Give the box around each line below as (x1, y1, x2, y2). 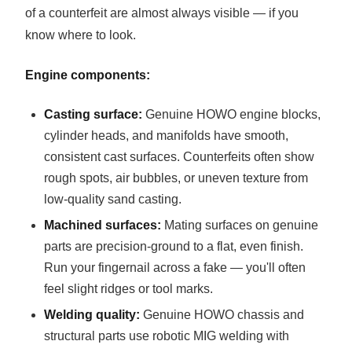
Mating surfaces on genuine (161, 218, 319, 232)
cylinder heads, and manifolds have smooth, (44, 128, 289, 142)
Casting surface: (44, 107, 143, 121)
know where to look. (25, 28, 137, 42)
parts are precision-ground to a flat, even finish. (44, 239, 304, 253)
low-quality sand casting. (44, 192, 182, 206)
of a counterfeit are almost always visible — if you (25, 6, 299, 20)
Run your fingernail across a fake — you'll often (44, 260, 306, 274)
